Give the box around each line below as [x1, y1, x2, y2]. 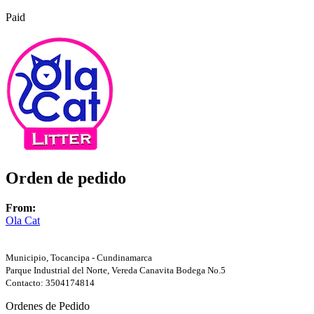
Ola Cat [6, 214, 40, 226]
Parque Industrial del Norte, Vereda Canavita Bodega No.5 [6, 264, 226, 275]
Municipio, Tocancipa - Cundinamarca [6, 252, 152, 263]
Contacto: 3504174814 [6, 277, 95, 288]
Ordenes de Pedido [6, 299, 90, 312]
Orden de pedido [6, 168, 126, 187]
